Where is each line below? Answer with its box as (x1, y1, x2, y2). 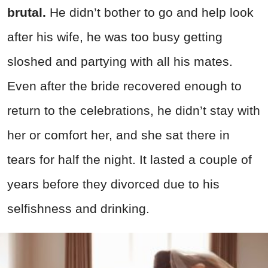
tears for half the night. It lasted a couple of (7, 153, 252, 167)
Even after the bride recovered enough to (7, 79, 242, 93)
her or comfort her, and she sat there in (7, 128, 230, 142)
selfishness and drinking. (7, 202, 150, 216)
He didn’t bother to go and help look (50, 5, 254, 20)
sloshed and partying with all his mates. (7, 54, 233, 69)
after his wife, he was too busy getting (7, 30, 223, 44)
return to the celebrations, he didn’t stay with (7, 103, 260, 118)
